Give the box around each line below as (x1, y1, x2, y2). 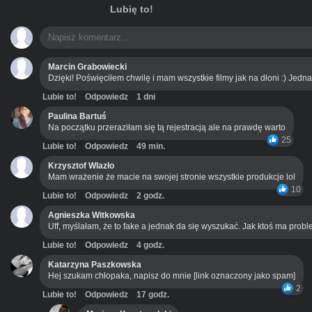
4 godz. (136, 240, 164, 250)
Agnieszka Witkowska (48, 210, 135, 220)
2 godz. (136, 190, 164, 201)
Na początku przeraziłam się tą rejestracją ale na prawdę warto (48, 122, 286, 132)
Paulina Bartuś (48, 111, 107, 121)
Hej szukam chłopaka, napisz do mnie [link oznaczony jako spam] (48, 270, 295, 281)
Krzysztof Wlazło (48, 160, 114, 171)
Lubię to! (109, 3, 153, 15)
